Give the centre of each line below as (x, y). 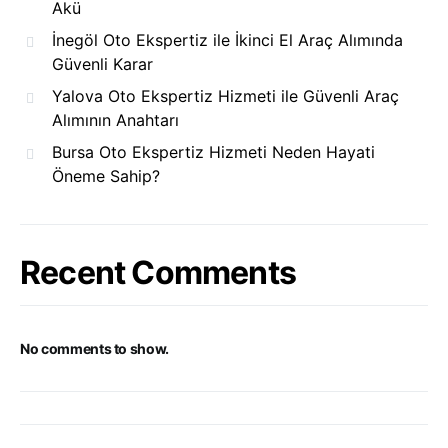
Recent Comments (158, 273)
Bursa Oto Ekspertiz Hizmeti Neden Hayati (213, 152)
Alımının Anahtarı (115, 120)
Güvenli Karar (102, 64)
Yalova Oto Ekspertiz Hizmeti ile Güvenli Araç (225, 96)
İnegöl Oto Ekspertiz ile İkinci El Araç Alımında (227, 40)
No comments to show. (94, 349)
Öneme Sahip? (106, 176)
